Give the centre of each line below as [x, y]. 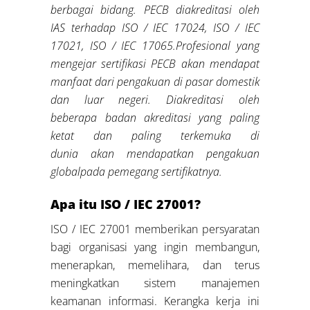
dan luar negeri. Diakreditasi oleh [155, 99]
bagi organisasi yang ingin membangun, [155, 247]
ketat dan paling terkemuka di [155, 135]
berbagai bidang [92, 9]
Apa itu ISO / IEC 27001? [126, 204]
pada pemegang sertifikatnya [150, 171]
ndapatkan [174, 153]
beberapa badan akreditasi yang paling [155, 117]
